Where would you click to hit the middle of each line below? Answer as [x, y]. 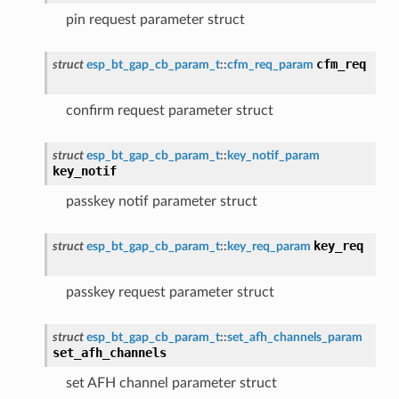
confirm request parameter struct [169, 110]
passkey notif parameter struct [161, 201]
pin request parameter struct [155, 19]
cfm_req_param [270, 64]
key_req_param [269, 246]
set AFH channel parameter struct [171, 383]
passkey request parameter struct [170, 292]
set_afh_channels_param [294, 337]
